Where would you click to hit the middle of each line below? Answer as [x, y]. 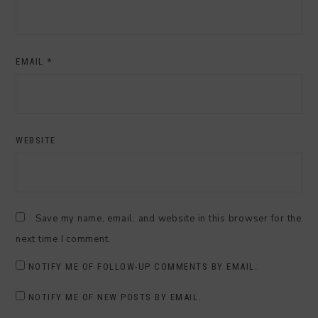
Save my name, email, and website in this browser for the [168, 218]
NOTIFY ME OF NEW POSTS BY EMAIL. [115, 297]
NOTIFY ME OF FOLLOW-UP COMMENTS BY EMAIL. [143, 266]
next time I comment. [63, 239]
